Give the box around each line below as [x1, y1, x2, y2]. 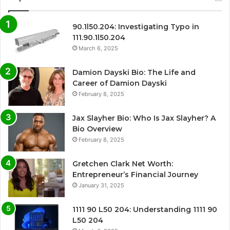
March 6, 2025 [79, 45, 118, 52]
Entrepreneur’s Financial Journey [72, 170, 198, 180]
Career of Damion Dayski [72, 79, 167, 88]
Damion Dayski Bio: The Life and [72, 68, 196, 78]
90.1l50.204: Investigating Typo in [72, 22, 199, 32]
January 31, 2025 [79, 182, 124, 189]
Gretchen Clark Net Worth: [72, 159, 173, 169]
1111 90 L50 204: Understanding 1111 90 [72, 205, 217, 215]
